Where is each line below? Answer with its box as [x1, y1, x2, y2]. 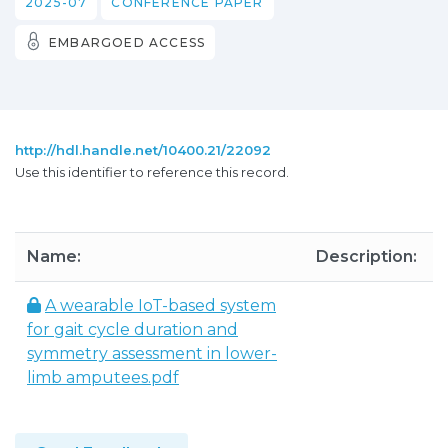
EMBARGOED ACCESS [49, 35, 206, 50]
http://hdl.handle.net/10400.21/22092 [15, 142, 271, 158]
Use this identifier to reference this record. [15, 164, 289, 180]
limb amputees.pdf [27, 368, 179, 387]
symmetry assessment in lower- [27, 344, 277, 363]
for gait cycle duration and [27, 320, 238, 339]
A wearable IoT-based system [45, 296, 276, 315]
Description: [316, 247, 417, 266]
